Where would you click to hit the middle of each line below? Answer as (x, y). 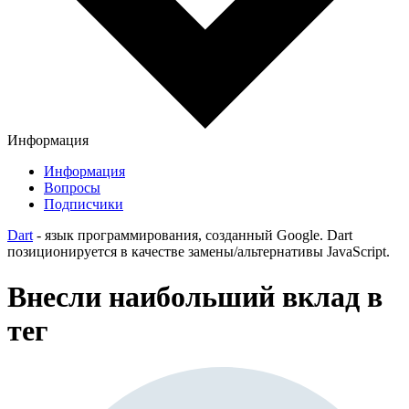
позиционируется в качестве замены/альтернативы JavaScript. (199, 252)
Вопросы (72, 188)
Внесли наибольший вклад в (195, 296)
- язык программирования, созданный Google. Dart (193, 236)
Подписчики (84, 204)
